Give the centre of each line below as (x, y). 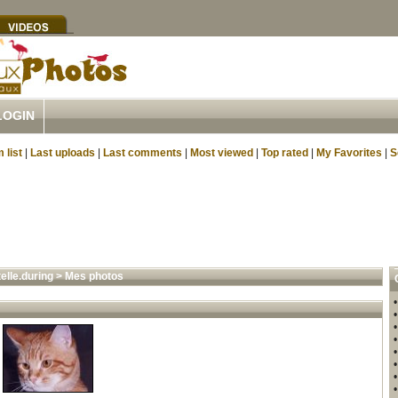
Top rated (285, 153)
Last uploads (63, 153)
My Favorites (349, 153)
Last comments (143, 153)
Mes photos (94, 276)
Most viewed (222, 153)
